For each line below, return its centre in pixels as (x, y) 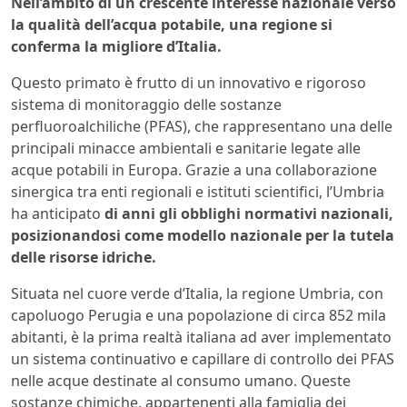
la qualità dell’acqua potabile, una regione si (172, 24)
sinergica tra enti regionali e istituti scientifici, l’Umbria (198, 191)
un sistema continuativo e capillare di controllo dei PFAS (203, 358)
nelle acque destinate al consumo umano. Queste (181, 380)
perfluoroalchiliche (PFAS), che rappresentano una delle (202, 126)
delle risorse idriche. (84, 257)
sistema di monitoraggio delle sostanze (146, 104)
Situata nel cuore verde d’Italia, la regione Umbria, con (197, 293)
